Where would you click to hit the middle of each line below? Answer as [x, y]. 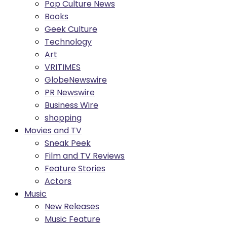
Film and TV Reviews [85, 156]
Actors [58, 181]
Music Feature [72, 219]
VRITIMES [63, 67]
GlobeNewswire [76, 80]
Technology [68, 42]
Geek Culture [71, 29]
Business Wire [71, 105]
